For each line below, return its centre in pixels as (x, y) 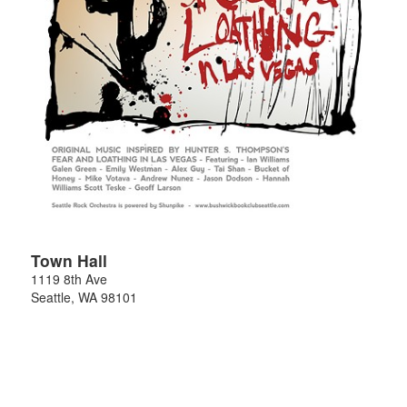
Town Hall (69, 260)
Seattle (51, 297)
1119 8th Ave (69, 278)
